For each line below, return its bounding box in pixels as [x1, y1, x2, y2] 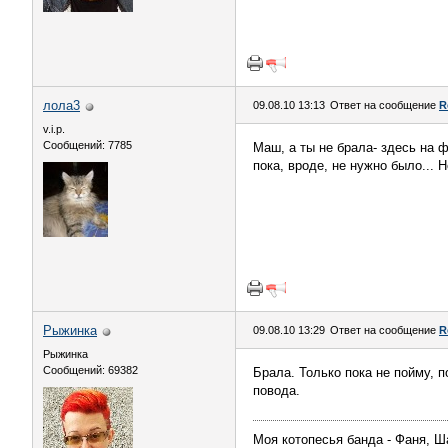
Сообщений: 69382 [43, 364, 138, 376]
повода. [253, 383, 300, 398]
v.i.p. [43, 123, 65, 135]
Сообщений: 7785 [43, 139, 132, 151]
